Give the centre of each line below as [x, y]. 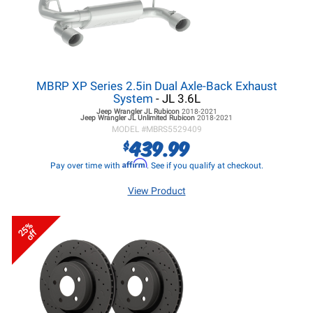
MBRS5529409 [174, 129]
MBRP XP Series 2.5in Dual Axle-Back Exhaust [156, 86]
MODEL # [129, 129]
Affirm [134, 163]
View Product [156, 191]
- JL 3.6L [176, 99]
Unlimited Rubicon [166, 118]
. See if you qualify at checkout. [205, 166]
